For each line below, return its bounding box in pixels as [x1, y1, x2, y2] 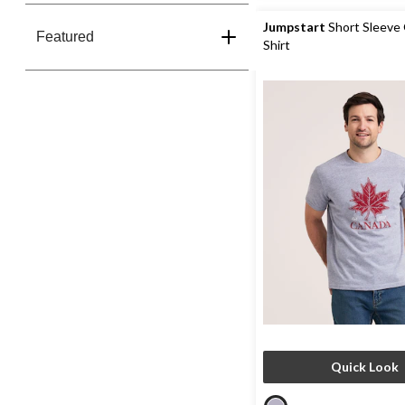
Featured [36, 29, 94, 44]
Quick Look [331, 359, 400, 374]
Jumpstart [263, 19, 326, 34]
